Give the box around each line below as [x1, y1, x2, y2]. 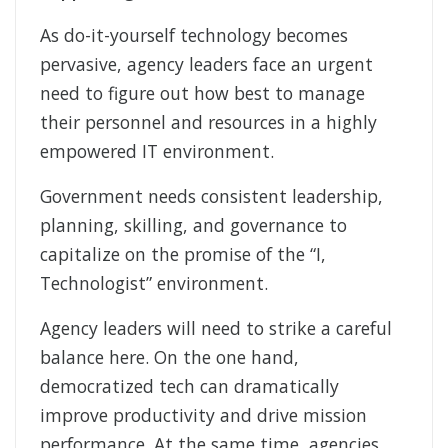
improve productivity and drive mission [40, 403, 367, 428]
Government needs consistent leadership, [40, 184, 383, 209]
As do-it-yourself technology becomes [40, 23, 348, 48]
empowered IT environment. [40, 139, 274, 164]
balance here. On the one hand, [40, 345, 299, 370]
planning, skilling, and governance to [40, 213, 347, 238]
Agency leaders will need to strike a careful [40, 316, 392, 341]
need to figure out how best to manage [40, 81, 365, 106]
